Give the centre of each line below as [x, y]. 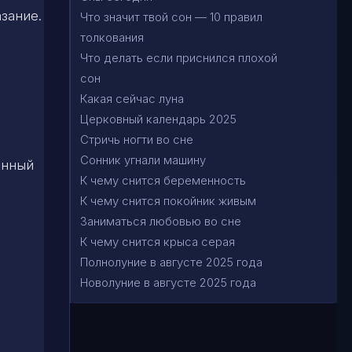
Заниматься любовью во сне [161, 221]
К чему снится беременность [163, 180]
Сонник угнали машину [143, 160]
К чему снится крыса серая [158, 242]
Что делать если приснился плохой [179, 58]
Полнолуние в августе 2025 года [171, 262]
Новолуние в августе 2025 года [168, 282]
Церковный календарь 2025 [158, 119]
